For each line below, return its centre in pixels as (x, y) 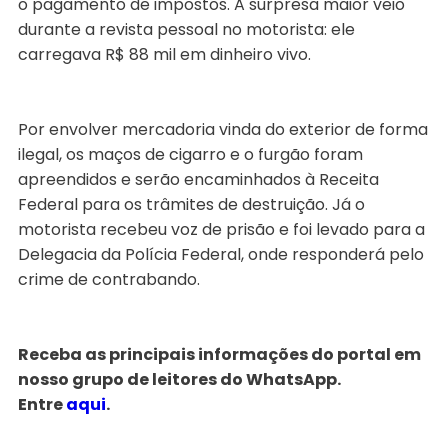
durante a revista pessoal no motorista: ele (186, 30)
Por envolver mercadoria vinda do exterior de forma (222, 130)
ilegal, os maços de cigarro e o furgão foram (190, 155)
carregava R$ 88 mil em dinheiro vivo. (164, 55)
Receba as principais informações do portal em (219, 355)
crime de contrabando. (108, 280)
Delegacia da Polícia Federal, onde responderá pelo (220, 255)
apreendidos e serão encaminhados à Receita (198, 180)
